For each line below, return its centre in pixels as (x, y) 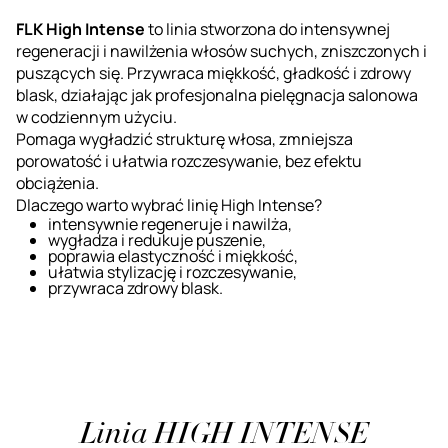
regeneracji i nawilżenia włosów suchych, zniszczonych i (221, 50)
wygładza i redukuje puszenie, (157, 239)
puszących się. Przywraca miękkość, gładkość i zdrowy (213, 72)
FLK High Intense (80, 28)
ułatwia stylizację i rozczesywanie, (172, 271)
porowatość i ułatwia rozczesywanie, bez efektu (189, 160)
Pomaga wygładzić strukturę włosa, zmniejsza (184, 138)
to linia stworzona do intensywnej (267, 28)
